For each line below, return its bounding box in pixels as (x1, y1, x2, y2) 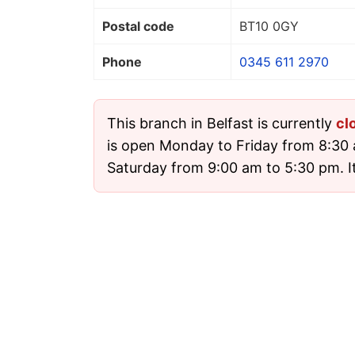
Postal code (102, 18, 174, 35)
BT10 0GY (239, 18, 299, 35)
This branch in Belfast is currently (107, 115, 336, 132)
